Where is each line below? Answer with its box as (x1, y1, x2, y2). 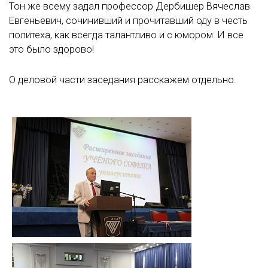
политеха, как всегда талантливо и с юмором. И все (9, 29, 243, 41)
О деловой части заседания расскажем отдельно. (9, 74, 236, 86)
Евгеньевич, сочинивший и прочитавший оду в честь (9, 14, 248, 26)
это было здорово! (9, 43, 94, 55)
